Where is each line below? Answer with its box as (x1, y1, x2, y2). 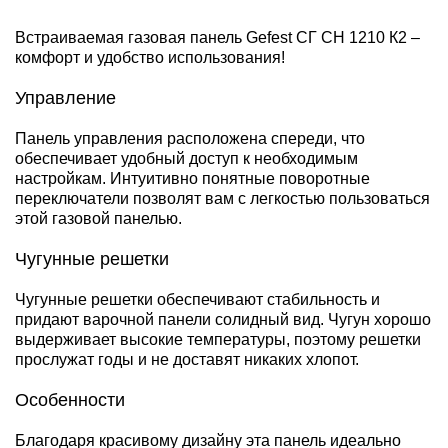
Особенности (15, 389, 125, 410)
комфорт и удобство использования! (15, 48, 285, 66)
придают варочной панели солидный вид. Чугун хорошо (15, 310, 431, 328)
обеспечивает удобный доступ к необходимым (15, 149, 358, 167)
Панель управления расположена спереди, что (15, 129, 365, 147)
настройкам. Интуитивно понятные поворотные (15, 169, 370, 187)
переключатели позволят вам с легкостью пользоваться (15, 189, 430, 207)
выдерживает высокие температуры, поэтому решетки (15, 330, 421, 348)
